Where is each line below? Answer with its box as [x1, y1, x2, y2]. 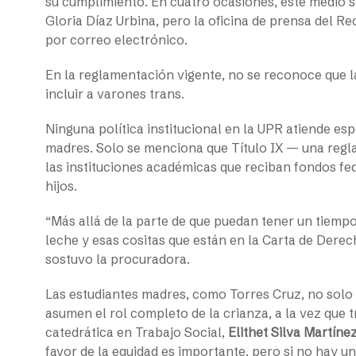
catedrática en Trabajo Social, [45, 323, 228, 340]
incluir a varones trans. [45, 85, 184, 102]
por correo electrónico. [45, 31, 188, 48]
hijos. [45, 177, 77, 194]
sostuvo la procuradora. [45, 250, 190, 267]
